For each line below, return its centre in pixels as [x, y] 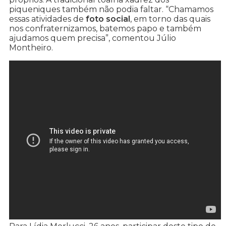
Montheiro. [31, 48]
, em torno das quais [170, 19]
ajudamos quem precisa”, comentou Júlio [93, 38]
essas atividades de [47, 19]
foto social [108, 19]
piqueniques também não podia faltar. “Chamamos [111, 10]
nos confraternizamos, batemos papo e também [105, 29]
